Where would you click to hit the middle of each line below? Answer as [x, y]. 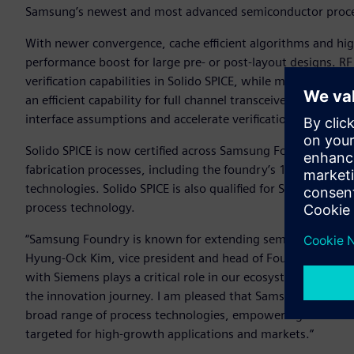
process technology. [83, 208]
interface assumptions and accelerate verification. [163, 119]
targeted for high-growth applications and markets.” [171, 334]
